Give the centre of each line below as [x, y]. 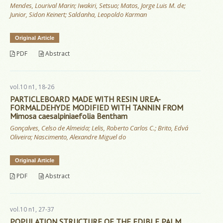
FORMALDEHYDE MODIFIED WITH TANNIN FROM [97, 108]
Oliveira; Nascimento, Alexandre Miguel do [68, 137]
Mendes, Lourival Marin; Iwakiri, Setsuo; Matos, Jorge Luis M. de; [98, 6]
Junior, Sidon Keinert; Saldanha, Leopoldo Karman [78, 15]
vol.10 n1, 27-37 [32, 210]
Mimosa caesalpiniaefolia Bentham [69, 116]
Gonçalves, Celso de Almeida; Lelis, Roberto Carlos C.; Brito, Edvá [99, 128]
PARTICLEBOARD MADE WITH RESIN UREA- [85, 99]
